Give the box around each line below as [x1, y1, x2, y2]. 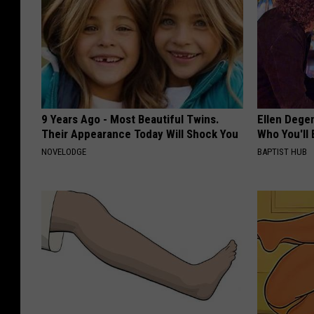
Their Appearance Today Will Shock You [41, 126, 238, 141]
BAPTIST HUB [257, 146, 308, 157]
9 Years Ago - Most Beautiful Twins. [41, 111, 219, 126]
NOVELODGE [41, 146, 86, 157]
